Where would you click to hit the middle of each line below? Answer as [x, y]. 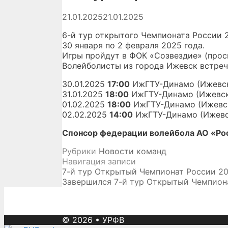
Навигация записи [99, 161]
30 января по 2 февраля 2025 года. [133, 45]
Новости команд [133, 151]
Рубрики [80, 151]
